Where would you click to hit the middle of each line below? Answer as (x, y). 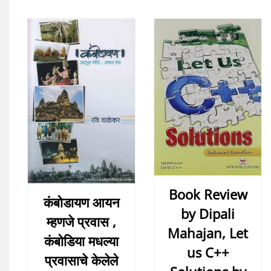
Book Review (208, 194)
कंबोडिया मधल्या (81, 241)
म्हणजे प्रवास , (81, 222)
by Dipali (208, 213)
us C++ (208, 252)
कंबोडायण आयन (81, 202)
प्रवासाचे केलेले (81, 260)
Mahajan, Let (208, 233)
